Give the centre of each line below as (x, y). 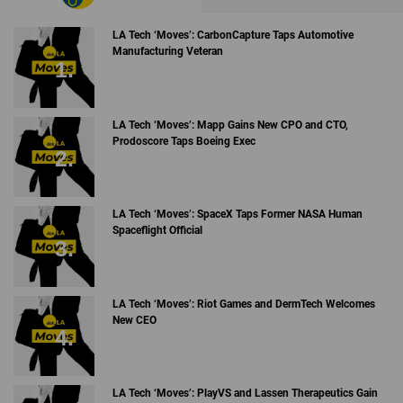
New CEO (134, 320)
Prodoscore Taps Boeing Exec (184, 141)
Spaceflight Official (157, 231)
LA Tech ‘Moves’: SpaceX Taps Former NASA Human (237, 215)
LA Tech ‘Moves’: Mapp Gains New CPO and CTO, (230, 125)
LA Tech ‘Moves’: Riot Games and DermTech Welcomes (243, 304)
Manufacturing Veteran (167, 52)
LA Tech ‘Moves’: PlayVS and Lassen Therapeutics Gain (245, 394)
